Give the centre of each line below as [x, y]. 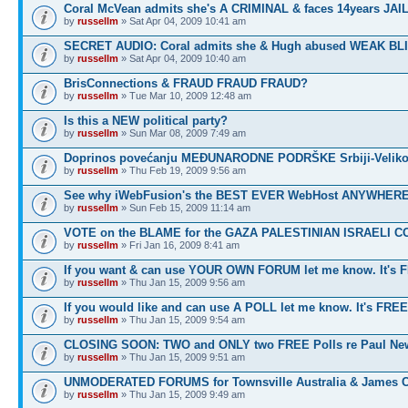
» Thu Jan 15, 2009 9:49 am [182, 394]
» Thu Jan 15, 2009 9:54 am [182, 320]
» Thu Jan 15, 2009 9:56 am [182, 282]
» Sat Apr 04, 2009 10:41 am [182, 21]
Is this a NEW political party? [146, 121]
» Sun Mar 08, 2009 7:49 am [182, 133]
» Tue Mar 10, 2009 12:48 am [185, 96]
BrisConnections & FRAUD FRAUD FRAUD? [186, 83]
